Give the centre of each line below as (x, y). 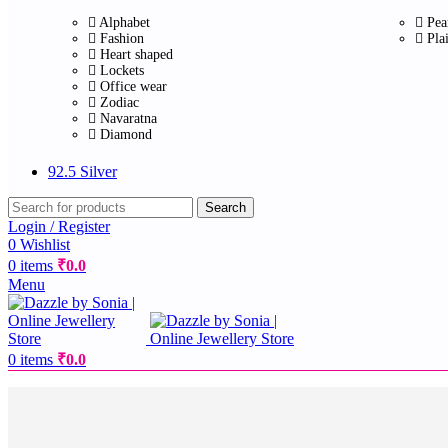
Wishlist (45, 244)
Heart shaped (136, 54)
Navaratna (128, 118)
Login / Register (59, 226)
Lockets (122, 70)
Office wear (133, 86)
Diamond (126, 134)
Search (225, 207)
